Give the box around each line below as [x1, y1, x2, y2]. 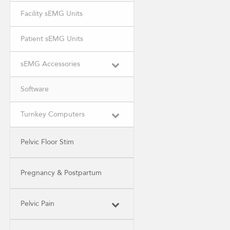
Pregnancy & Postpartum [21, 168, 102, 178]
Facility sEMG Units [21, 9, 83, 19]
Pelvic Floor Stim [21, 137, 74, 147]
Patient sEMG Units [21, 34, 83, 44]
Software [21, 84, 49, 94]
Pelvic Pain [21, 199, 54, 209]
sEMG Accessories [21, 59, 80, 69]
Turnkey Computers [21, 109, 85, 120]
